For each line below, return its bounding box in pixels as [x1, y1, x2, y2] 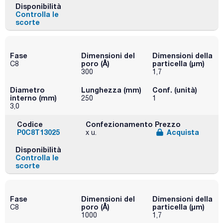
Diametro [10, 85, 45, 94]
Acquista [166, 127, 199, 136]
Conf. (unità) [152, 85, 197, 94]
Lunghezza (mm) [81, 85, 141, 94]
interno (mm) [10, 93, 57, 102]
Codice [17, 119, 43, 128]
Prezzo [154, 119, 181, 128]
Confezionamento [86, 119, 153, 128]
